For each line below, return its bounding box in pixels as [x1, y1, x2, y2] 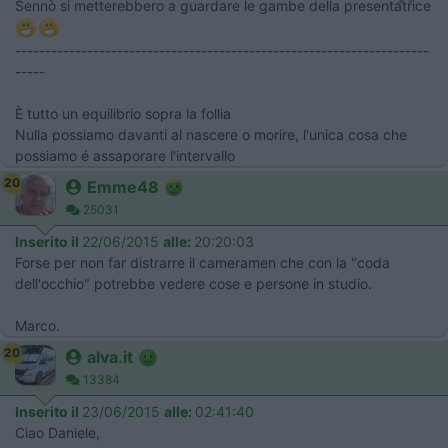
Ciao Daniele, [15, 423, 100, 441]
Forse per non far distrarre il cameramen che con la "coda [15, 253, 390, 271]
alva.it [87, 346, 133, 367]
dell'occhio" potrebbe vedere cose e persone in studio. [15, 274, 372, 292]
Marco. [15, 316, 60, 334]
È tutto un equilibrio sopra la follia [15, 104, 231, 122]
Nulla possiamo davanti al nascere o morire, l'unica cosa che [15, 125, 407, 143]
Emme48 [87, 176, 159, 197]
